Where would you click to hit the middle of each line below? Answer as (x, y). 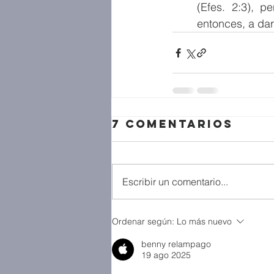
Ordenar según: (143, 221)
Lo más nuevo (204, 221)
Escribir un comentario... (175, 182)
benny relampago (176, 244)
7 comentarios (172, 124)
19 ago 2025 (166, 255)
